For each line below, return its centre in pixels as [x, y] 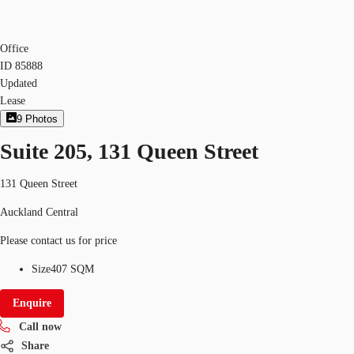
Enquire [32, 303]
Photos [42, 119]
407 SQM [72, 269]
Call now [40, 326]
